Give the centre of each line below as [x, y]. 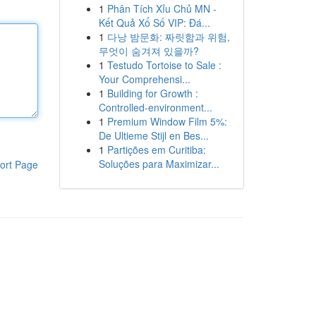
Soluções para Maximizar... [159, 164]
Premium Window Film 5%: [167, 121]
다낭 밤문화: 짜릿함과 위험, [168, 37]
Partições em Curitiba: [156, 150]
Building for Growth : [152, 93]
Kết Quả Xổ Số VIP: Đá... [154, 23]
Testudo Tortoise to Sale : [164, 65]
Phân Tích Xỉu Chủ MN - [162, 8]
